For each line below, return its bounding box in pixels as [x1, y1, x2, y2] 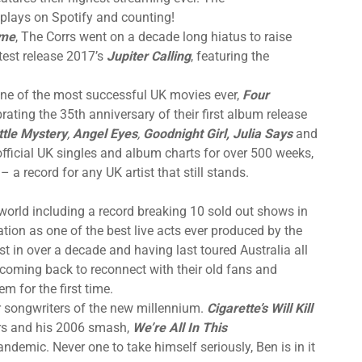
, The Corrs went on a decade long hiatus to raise [15, 28, 292, 44]
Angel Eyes [73, 125, 137, 141]
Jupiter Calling [107, 48, 191, 64]
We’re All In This [133, 319, 227, 335]
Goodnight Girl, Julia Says [143, 125, 293, 141]
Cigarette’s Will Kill [207, 300, 313, 316]
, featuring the [191, 48, 269, 64]
